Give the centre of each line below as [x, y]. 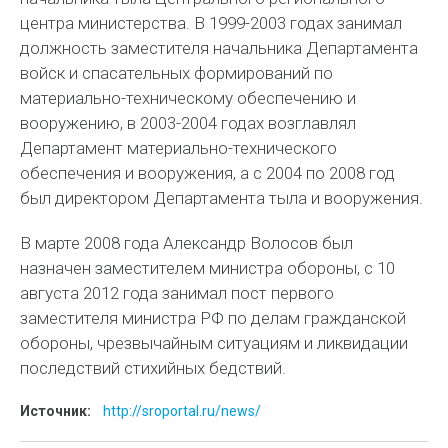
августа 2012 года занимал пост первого [177, 293]
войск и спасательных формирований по [177, 73]
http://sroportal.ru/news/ [182, 411]
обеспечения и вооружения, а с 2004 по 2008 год [208, 173]
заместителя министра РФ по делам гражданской [213, 318]
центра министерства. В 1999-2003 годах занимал [211, 23]
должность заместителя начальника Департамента [219, 48]
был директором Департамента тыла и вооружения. [222, 198]
